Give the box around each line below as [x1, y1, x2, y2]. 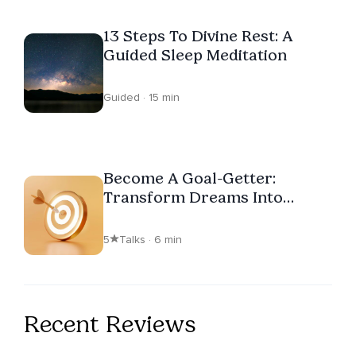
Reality [103, 206, 155, 226]
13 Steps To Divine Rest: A [103, 25, 292, 45]
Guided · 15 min [103, 90, 180, 104]
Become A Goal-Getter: [103, 168, 276, 188]
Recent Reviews [24, 309, 196, 339]
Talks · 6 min [119, 232, 182, 246]
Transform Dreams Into [103, 187, 283, 207]
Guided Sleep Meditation [103, 44, 287, 64]
